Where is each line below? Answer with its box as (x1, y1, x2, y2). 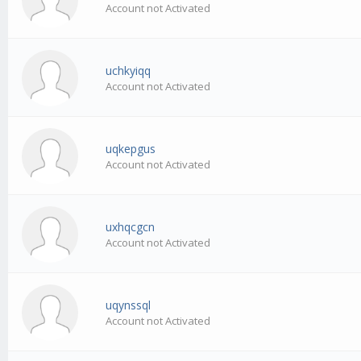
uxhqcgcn (106, 219, 156, 235)
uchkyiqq (106, 63, 151, 79)
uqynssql (106, 297, 151, 313)
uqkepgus (106, 141, 156, 157)
